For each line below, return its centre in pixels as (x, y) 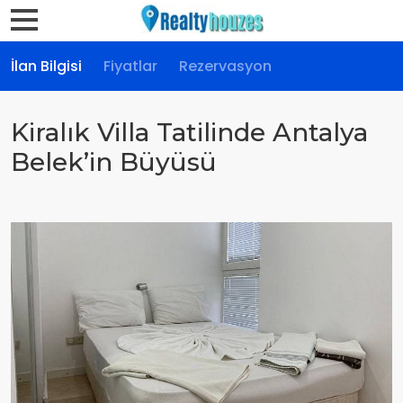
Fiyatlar (130, 66)
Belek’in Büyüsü (114, 162)
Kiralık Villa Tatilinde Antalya (189, 132)
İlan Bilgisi (46, 66)
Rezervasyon (225, 66)
